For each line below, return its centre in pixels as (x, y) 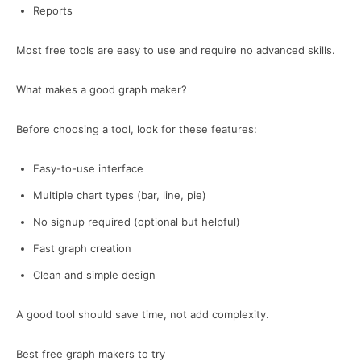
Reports (53, 10)
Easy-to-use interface (88, 168)
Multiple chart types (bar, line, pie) (120, 195)
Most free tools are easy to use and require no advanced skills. (176, 50)
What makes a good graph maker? (102, 89)
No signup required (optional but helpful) (137, 222)
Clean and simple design (94, 275)
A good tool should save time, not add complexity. (143, 314)
